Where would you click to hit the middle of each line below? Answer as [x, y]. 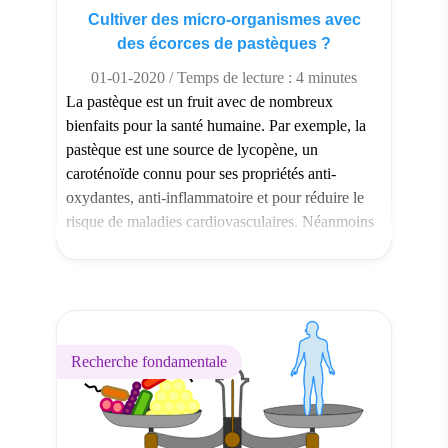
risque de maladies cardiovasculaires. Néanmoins [220, 221]
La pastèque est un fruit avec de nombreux [199, 101]
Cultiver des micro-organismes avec [224, 19]
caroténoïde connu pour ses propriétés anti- [201, 173]
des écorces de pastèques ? [224, 43]
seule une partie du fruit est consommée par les [212, 245]
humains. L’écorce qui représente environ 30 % [214, 269]
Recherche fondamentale [149, 361]
